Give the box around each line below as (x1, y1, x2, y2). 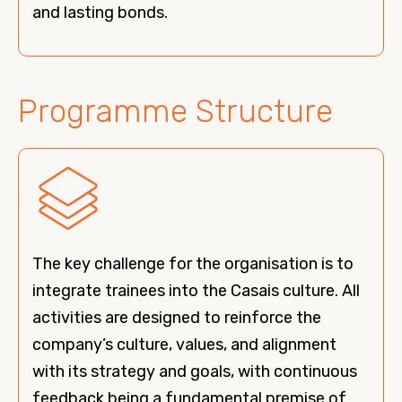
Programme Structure (18, 92, 333, 130)
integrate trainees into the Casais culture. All (32, 281, 360, 301)
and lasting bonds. (32, 3, 168, 22)
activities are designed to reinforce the (32, 308, 321, 328)
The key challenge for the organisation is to (32, 254, 354, 274)
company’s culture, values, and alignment (32, 335, 336, 354)
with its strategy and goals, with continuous (32, 362, 357, 381)
